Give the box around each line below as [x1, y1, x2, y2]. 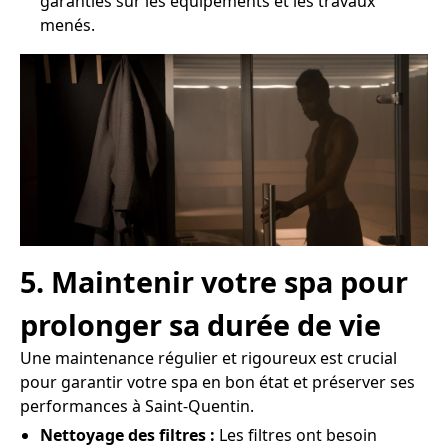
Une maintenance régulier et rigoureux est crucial [20, 347, 397, 370]
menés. [40, 13, 95, 36]
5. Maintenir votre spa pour [20, 262, 408, 302]
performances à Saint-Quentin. [20, 395, 254, 418]
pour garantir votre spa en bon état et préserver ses [20, 371, 415, 394]
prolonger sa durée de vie [20, 305, 381, 345]
